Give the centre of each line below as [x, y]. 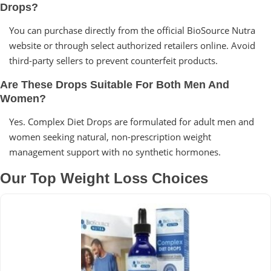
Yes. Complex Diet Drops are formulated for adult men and [132, 121]
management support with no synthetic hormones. [115, 152]
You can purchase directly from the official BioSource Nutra [132, 30]
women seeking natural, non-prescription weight [110, 136]
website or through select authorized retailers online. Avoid [132, 45]
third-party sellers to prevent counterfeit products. [113, 60]
